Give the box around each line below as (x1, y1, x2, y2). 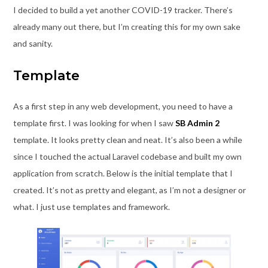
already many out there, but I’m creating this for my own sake (13, 22, 240, 32)
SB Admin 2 (175, 118, 220, 129)
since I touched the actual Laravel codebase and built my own (13, 151, 242, 162)
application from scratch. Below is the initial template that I (13, 168, 233, 179)
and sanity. (13, 38, 53, 49)
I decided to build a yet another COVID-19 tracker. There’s (13, 5, 233, 16)
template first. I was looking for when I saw (13, 118, 175, 129)
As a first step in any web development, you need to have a (13, 101, 233, 112)
